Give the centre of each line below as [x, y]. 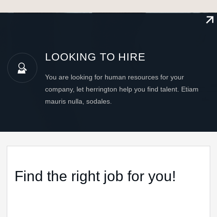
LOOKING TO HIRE [95, 57]
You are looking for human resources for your [115, 77]
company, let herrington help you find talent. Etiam [122, 89]
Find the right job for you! [95, 176]
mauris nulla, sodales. [78, 101]
